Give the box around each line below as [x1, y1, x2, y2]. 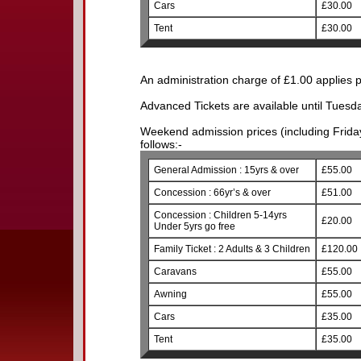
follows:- [139, 138, 182, 151]
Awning [153, 288, 187, 300]
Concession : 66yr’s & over [153, 187, 271, 198]
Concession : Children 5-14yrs [153, 210, 287, 221]
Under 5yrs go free [153, 221, 235, 232]
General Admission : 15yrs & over [153, 164, 299, 176]
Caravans [153, 266, 197, 277]
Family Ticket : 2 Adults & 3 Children [153, 243, 310, 255]
